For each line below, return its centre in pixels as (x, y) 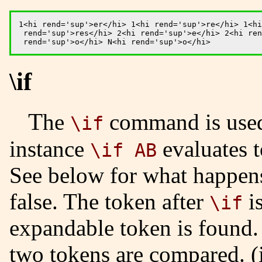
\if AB (123, 150)
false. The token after (109, 201)
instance (50, 149)
